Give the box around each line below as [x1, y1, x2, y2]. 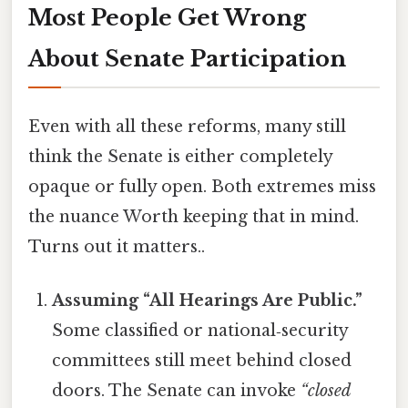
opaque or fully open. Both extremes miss [28, 176, 376, 197]
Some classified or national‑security [52, 321, 349, 341]
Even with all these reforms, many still [28, 116, 346, 137]
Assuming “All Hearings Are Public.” [52, 291, 363, 311]
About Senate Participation [28, 45, 346, 72]
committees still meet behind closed [52, 351, 352, 371]
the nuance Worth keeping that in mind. [28, 206, 359, 227]
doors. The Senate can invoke [52, 381, 301, 401]
